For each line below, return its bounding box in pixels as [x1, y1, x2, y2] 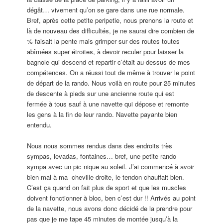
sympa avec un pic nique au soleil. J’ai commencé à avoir [27, 162, 195, 172]
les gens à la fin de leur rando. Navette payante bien [27, 110, 178, 119]
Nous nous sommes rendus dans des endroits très [27, 141, 173, 151]
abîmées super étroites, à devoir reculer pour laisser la [27, 47, 184, 57]
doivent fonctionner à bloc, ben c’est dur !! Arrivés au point [27, 193, 196, 203]
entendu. [27, 120, 52, 130]
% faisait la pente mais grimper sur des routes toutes [27, 36, 180, 46]
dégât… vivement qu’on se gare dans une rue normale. [27, 5, 185, 15]
